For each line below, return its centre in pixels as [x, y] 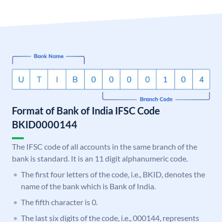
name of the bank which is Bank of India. [88, 186]
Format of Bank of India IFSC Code [86, 111]
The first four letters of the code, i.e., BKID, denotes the [113, 174]
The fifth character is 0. [59, 202]
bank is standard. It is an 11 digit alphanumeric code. [100, 159]
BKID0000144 [45, 125]
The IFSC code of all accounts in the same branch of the [105, 147]
